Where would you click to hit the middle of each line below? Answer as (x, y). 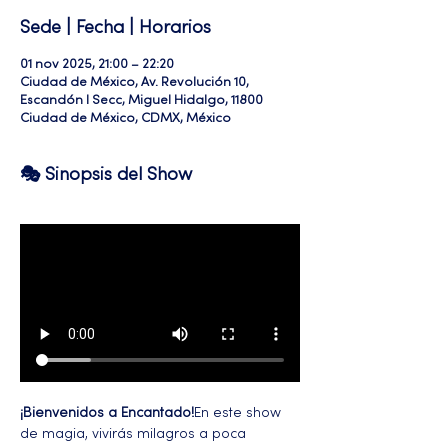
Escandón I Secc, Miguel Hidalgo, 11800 (141, 101)
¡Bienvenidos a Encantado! (107, 413)
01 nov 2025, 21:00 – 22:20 (97, 65)
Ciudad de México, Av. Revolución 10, (134, 83)
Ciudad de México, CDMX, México (125, 119)
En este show (239, 413)
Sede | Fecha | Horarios (115, 28)
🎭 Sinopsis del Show (106, 175)
